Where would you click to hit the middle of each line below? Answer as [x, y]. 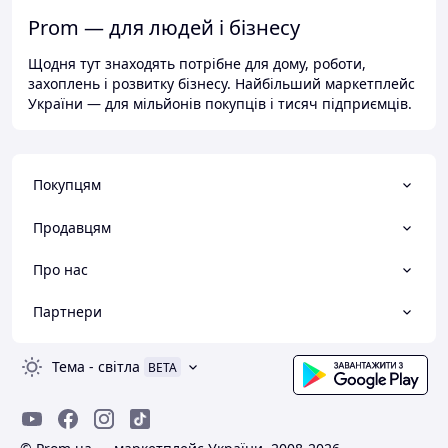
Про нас [60, 269]
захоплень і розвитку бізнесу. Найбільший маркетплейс [221, 84]
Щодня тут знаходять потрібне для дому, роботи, [197, 64]
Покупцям [67, 185]
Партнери [67, 312]
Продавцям [72, 227]
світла [119, 367]
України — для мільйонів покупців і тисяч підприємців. [220, 104]
